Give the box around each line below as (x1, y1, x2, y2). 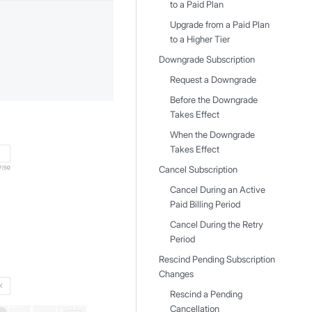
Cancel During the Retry (170, 219, 263, 230)
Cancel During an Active (170, 185, 265, 195)
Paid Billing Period (170, 199, 240, 210)
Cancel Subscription (159, 164, 237, 175)
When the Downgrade (170, 130, 255, 140)
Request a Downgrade (170, 75, 256, 85)
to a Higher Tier (170, 34, 230, 45)
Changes (159, 269, 194, 279)
